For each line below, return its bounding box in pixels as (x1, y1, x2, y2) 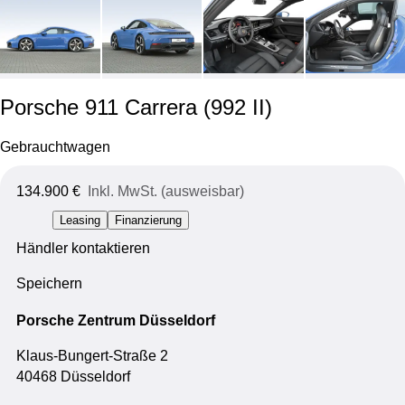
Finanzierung (114, 213, 182, 228)
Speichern (15, 276, 82, 292)
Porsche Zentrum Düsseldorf (15, 312, 215, 328)
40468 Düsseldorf (15, 368, 130, 384)
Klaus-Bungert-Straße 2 (15, 347, 168, 363)
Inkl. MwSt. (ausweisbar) (87, 184, 244, 200)
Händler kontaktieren (15, 240, 150, 256)
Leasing (59, 213, 100, 228)
